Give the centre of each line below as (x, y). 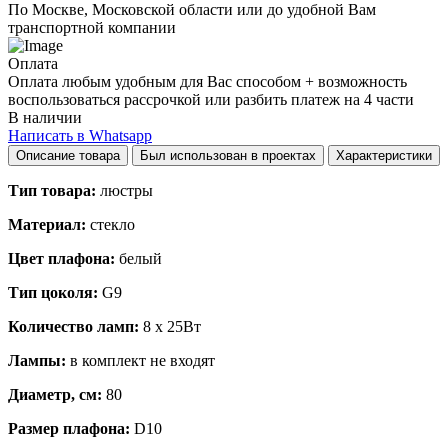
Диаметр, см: (55, 394)
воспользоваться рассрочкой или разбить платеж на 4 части (211, 99)
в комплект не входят (140, 360)
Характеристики (384, 155)
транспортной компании (92, 27)
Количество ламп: (73, 326)
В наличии (45, 117)
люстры (124, 190)
